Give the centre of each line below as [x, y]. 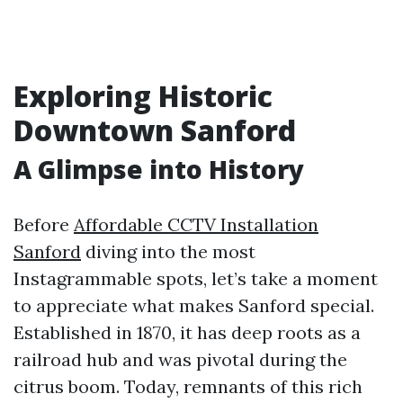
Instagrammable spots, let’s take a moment [196, 278]
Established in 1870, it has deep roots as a [187, 332]
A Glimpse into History [159, 169]
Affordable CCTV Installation [196, 224]
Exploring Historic [143, 96]
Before [44, 224]
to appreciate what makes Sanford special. [194, 305]
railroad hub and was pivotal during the [180, 359]
